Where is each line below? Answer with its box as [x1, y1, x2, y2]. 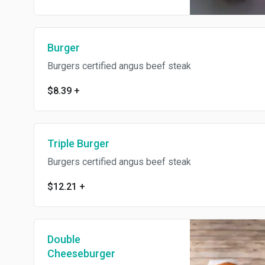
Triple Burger [47, 137, 109, 150]
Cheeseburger [47, 247, 115, 260]
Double [47, 232, 80, 245]
